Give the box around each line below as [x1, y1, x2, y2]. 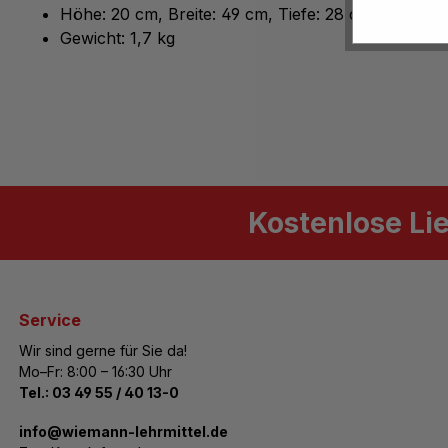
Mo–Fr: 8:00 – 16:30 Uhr [19, 363, 172, 380]
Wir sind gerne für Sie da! [19, 342, 187, 359]
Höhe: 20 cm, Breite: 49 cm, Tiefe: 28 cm [60, 3, 372, 24]
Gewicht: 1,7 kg [60, 27, 175, 48]
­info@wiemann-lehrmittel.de [19, 423, 228, 440]
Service [19, 310, 81, 330]
